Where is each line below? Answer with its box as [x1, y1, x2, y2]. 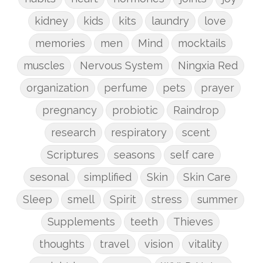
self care [170, 148, 214, 161]
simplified [84, 170, 131, 183]
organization [26, 81, 89, 94]
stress [151, 193, 182, 205]
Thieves [173, 215, 213, 228]
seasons [113, 148, 155, 161]
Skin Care [183, 170, 231, 183]
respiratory [110, 126, 167, 139]
